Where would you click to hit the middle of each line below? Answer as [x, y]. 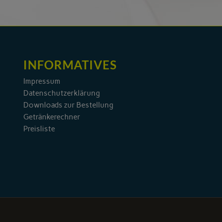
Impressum [42, 82]
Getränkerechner [52, 117]
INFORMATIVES [70, 65]
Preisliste [39, 129]
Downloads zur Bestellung [68, 105]
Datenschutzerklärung [61, 93]
